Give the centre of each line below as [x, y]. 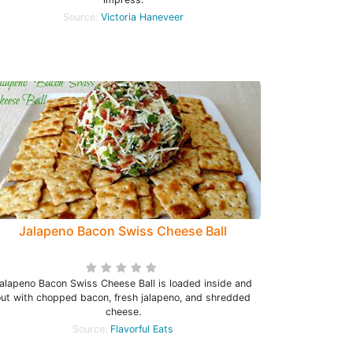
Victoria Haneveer [142, 17]
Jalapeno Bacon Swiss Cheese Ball [123, 231]
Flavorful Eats [142, 329]
